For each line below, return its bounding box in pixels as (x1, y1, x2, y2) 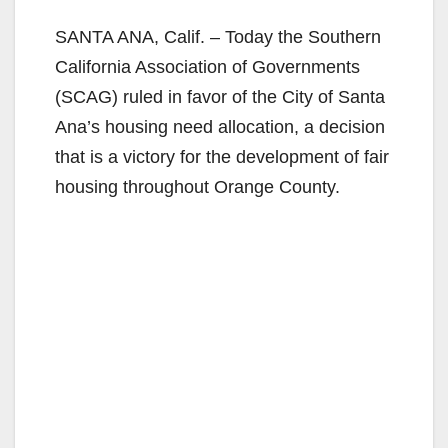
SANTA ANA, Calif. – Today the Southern (55, 26, 381, 47)
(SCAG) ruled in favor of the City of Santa (55, 86, 385, 107)
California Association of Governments (55, 56, 360, 77)
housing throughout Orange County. (55, 176, 340, 197)
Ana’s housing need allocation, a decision (55, 116, 385, 137)
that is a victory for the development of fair (55, 146, 389, 167)
